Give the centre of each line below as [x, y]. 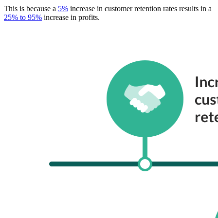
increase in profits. [71, 18]
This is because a [31, 9]
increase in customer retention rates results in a [140, 9]
